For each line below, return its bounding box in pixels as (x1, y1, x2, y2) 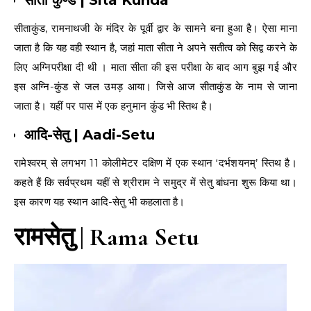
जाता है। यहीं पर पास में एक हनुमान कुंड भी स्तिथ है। (14, 99, 214, 112)
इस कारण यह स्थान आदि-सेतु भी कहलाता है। (14, 194, 185, 208)
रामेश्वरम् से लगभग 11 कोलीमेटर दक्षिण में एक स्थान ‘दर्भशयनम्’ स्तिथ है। (14, 155, 297, 169)
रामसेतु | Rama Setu (14, 221, 199, 252)
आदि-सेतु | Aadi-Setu (24, 126, 155, 143)
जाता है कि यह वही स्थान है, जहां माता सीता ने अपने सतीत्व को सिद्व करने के (14, 40, 297, 54)
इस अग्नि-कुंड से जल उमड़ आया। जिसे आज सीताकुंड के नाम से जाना (14, 79, 297, 93)
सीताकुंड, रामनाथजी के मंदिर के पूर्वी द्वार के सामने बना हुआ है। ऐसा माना (14, 21, 297, 35)
